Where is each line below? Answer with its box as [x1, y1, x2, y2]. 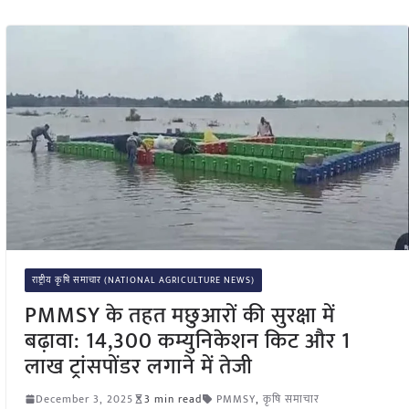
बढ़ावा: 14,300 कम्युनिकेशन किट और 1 [24, 322, 351, 360]
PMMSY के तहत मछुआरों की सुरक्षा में [24, 297, 335, 334]
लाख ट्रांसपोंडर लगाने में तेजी [24, 348, 253, 385]
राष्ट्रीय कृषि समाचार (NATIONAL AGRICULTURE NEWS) [31, 272, 255, 288]
